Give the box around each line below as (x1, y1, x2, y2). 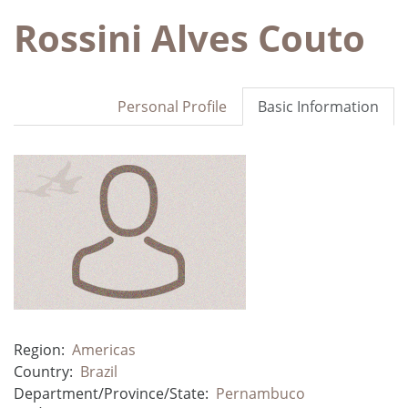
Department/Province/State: (14, 382, 209, 403)
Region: (14, 339, 65, 360)
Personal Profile (117, 96, 227, 117)
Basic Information (258, 96, 379, 117)
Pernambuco (216, 382, 305, 403)
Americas (72, 339, 136, 360)
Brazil (80, 361, 117, 382)
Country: (14, 361, 73, 382)
